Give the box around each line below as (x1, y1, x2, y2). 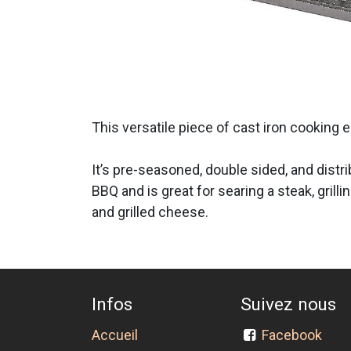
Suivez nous (241, 294, 336, 314)
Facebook (262, 327, 329, 343)
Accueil (92, 327, 138, 343)
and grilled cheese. (92, 203, 208, 220)
